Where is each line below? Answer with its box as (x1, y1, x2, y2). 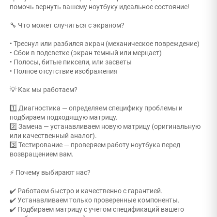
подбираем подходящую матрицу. (10, 113, 118, 121)
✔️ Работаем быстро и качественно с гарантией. (10, 187, 163, 195)
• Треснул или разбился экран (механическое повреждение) (10, 40, 200, 47)
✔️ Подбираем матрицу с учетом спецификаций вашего (10, 205, 184, 213)
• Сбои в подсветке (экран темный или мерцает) (10, 49, 162, 57)
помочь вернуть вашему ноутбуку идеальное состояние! (10, 3, 189, 11)
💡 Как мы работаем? (10, 86, 77, 93)
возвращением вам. (10, 150, 74, 158)
